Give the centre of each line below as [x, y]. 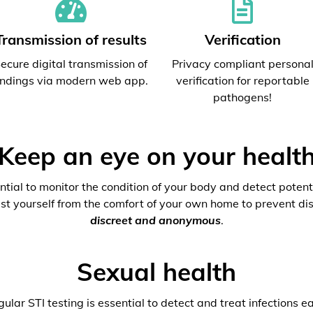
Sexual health [156, 272]
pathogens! [242, 97]
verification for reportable [242, 80]
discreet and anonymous [155, 220]
